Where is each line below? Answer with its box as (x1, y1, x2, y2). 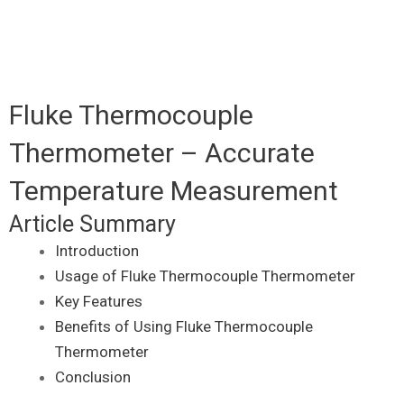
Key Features (55, 291, 142, 310)
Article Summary (9, 210, 176, 237)
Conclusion (55, 367, 131, 386)
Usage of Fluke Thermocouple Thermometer (55, 266, 355, 285)
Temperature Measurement (9, 174, 338, 207)
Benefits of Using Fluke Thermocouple (55, 317, 313, 335)
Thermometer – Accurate (9, 136, 315, 169)
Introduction (55, 241, 139, 260)
